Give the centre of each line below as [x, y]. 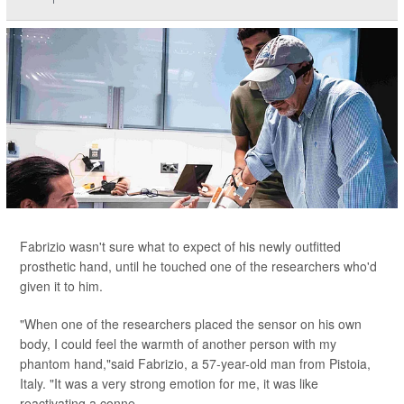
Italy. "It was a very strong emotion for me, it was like [169, 384]
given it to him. [61, 286]
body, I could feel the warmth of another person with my [178, 344]
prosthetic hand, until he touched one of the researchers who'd [198, 266]
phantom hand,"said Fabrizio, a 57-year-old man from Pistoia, [195, 364]
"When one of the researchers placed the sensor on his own [191, 324]
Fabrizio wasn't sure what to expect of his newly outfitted [180, 247]
